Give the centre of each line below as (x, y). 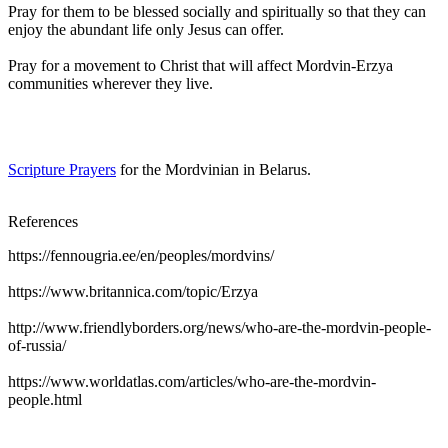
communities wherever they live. (110, 83)
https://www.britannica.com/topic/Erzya (133, 291)
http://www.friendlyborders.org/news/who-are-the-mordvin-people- (219, 327)
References (43, 221)
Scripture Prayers (62, 169)
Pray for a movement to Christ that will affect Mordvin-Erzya (200, 65)
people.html (45, 399)
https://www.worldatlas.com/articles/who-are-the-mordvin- (192, 381)
